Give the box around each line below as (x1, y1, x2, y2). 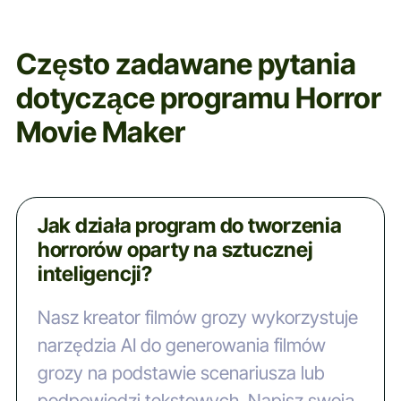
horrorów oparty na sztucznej (37, 237, 313, 263)
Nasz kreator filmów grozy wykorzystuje (37, 305, 358, 328)
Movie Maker (15, 115, 185, 150)
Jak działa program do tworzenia (37, 213, 342, 239)
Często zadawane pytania (15, 47, 356, 82)
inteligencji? (37, 261, 152, 287)
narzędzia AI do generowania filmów (37, 333, 326, 356)
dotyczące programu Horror (15, 81, 381, 116)
